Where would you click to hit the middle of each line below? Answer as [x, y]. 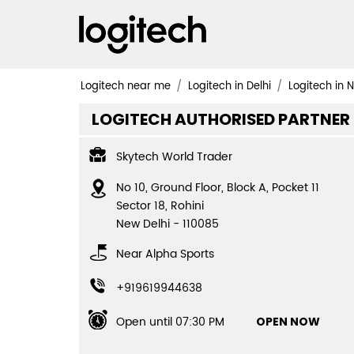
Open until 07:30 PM [170, 322]
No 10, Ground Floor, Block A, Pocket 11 [217, 187]
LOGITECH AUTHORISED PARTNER [220, 119]
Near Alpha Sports [165, 254]
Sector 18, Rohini [160, 205]
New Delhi [143, 224]
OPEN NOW [288, 321]
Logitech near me [125, 87]
